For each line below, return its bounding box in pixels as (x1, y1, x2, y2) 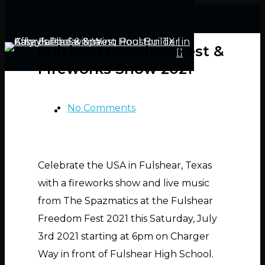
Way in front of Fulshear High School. (38, 248, 216, 260)
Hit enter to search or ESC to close (19, 104, 157, 114)
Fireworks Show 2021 (38, 60, 192, 78)
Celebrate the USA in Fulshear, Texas (38, 160, 212, 172)
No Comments (67, 102, 135, 114)
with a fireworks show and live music (38, 177, 209, 189)
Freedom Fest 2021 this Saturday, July (38, 213, 217, 225)
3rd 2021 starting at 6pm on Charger (38, 231, 209, 243)
